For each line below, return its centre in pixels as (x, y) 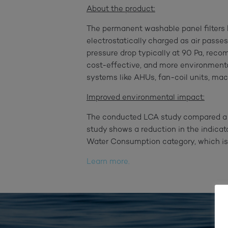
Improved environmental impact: (145, 97)
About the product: (121, 9)
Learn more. (108, 162)
